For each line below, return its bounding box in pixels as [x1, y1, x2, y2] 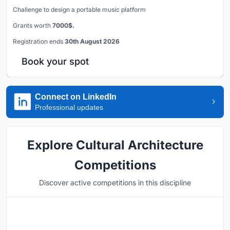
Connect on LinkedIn [35, 92, 117, 101]
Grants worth [13, 21, 52, 29]
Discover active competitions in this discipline [39, 178, 191, 187]
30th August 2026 [65, 37, 120, 45]
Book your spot [22, 55, 89, 67]
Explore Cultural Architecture [27, 137, 203, 152]
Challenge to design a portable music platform [13, 5, 146, 13]
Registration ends [13, 37, 65, 45]
